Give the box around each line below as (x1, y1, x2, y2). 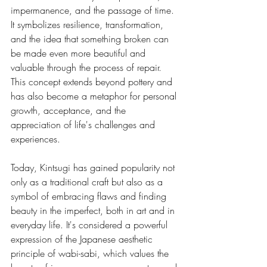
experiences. (11, 132, 60, 145)
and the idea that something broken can (11, 32, 172, 45)
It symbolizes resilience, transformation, (11, 17, 166, 31)
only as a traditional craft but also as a (11, 175, 166, 188)
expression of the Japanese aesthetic (11, 232, 156, 246)
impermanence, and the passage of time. (11, 3, 177, 17)
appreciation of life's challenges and (11, 117, 158, 131)
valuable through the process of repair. (11, 60, 164, 74)
